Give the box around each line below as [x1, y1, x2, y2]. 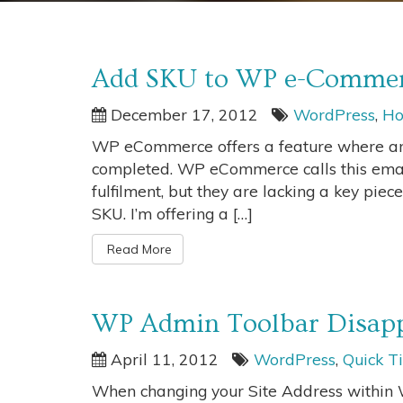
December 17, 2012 [106, 104, 258, 124]
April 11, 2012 [106, 349, 219, 369]
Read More [103, 241, 172, 257]
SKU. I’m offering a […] [92, 203, 253, 223]
